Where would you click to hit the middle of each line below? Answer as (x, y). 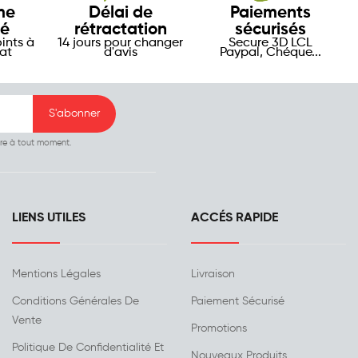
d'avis (120, 53)
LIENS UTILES (49, 219)
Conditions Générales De (76, 302)
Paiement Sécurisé (238, 302)
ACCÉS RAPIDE (235, 219)
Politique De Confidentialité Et (88, 348)
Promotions (219, 329)
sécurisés (271, 30)
